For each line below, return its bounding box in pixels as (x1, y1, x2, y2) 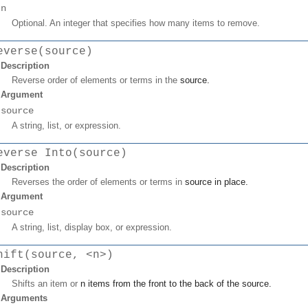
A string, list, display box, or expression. (12, 221, 172, 232)
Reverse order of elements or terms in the (12, 74, 180, 85)
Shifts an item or (12, 278, 80, 289)
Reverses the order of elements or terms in (12, 176, 185, 187)
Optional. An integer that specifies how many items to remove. (12, 18, 260, 29)
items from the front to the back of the (88, 278, 242, 289)
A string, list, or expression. (12, 120, 121, 131)
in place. (214, 176, 248, 187)
